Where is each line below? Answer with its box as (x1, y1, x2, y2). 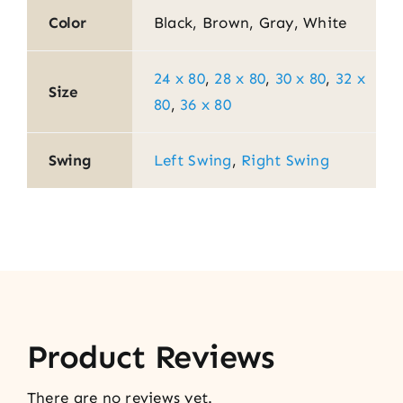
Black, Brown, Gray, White (153, 13, 347, 31)
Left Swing (153, 150, 232, 169)
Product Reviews (26, 336, 274, 376)
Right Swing (241, 150, 329, 169)
